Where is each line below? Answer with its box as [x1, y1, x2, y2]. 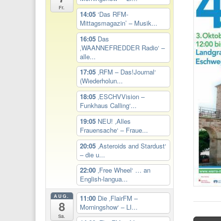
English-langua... [79, 174, 128, 184]
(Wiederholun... [79, 76, 123, 86]
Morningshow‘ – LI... [79, 202, 138, 212]
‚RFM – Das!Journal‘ [97, 67, 156, 77]
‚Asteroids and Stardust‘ [97, 141, 166, 150]
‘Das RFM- [97, 9, 128, 19]
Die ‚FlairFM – [97, 193, 138, 203]
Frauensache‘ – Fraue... [79, 125, 148, 135]
